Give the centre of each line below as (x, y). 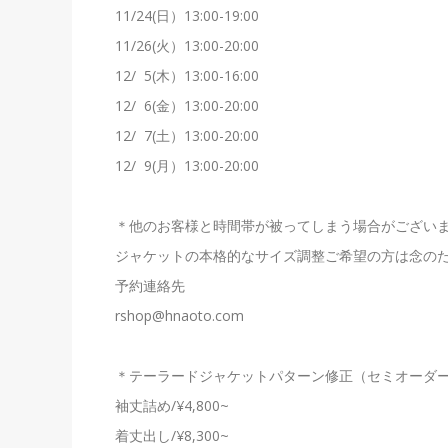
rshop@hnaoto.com (180, 316)
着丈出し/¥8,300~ (172, 436)
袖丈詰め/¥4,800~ (172, 406)
